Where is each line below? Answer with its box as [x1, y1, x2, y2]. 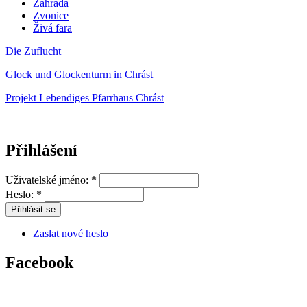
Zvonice [33, 10, 69, 22]
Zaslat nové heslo [33, 228, 108, 240]
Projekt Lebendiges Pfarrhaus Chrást [5, 92, 164, 104]
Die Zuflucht [5, 45, 61, 58]
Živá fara [33, 22, 72, 34]
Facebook [5, 254, 73, 272]
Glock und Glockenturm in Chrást [5, 69, 153, 81]
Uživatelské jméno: [5, 174, 91, 186]
